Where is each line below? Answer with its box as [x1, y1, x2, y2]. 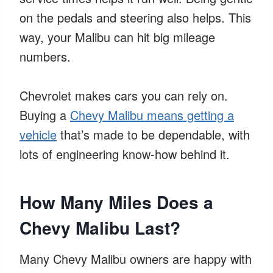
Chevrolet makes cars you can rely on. [19, 86, 228, 104]
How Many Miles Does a [19, 189, 213, 214]
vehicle [19, 125, 57, 143]
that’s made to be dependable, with [57, 125, 250, 143]
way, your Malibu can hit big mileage [19, 27, 215, 46]
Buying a [19, 105, 70, 124]
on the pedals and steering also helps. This [19, 8, 251, 26]
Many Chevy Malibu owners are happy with [19, 249, 252, 268]
